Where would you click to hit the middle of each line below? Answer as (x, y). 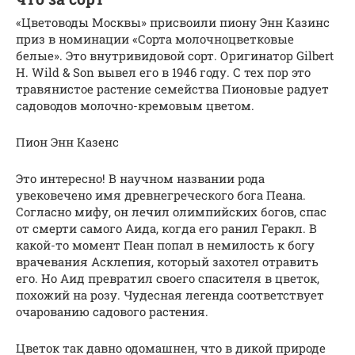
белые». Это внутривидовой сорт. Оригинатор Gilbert (175, 56)
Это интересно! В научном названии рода (140, 179)
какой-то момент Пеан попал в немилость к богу (165, 245)
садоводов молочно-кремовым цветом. (135, 106)
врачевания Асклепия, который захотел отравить (167, 262)
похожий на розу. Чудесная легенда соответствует (170, 295)
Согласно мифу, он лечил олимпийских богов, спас (171, 212)
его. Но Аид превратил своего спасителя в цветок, (168, 279)
